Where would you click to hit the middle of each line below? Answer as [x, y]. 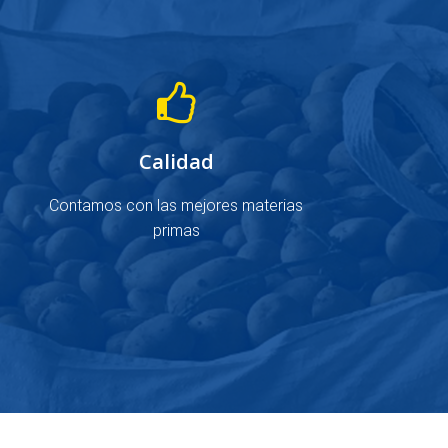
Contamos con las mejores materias [176, 205]
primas [176, 230]
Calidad [176, 161]
